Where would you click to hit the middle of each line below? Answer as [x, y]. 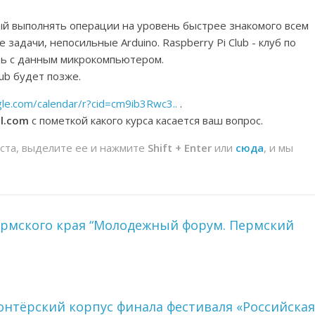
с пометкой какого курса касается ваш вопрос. [146, 120]
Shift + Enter [180, 148]
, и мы [278, 148]
